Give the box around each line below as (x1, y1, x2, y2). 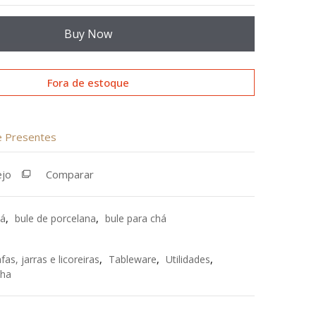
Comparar (45, 167, 94, 181)
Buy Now (63, 26, 112, 42)
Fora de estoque (47, 75, 129, 90)
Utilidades (165, 253, 210, 266)
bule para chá (104, 212, 166, 225)
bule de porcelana (14, 212, 96, 225)
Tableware (108, 253, 157, 266)
